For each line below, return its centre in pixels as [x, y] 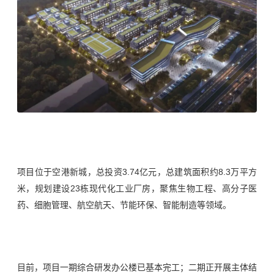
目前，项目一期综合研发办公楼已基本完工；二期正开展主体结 [137, 267]
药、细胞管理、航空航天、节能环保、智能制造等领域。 [124, 205]
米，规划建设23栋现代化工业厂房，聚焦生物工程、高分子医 [137, 188]
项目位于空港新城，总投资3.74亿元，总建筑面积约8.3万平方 [137, 172]
